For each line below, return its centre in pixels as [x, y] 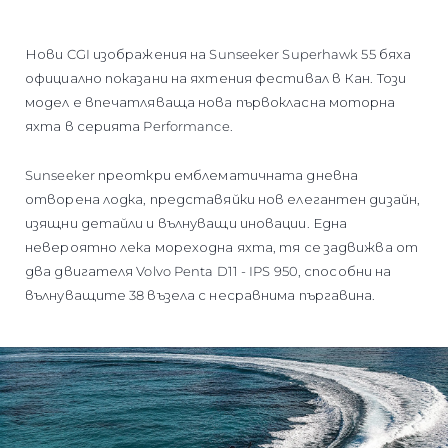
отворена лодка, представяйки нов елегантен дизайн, [222, 198]
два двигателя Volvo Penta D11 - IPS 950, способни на [208, 270]
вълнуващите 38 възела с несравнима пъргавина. [200, 294]
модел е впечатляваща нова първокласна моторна [210, 101]
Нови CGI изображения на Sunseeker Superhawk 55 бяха [218, 53]
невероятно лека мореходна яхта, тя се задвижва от [221, 246]
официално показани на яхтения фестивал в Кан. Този [216, 77]
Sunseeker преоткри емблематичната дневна [191, 174]
